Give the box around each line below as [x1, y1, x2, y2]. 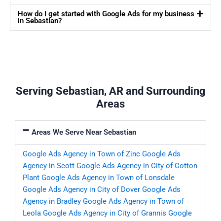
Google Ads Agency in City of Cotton [76, 161, 197, 171]
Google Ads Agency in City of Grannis [43, 209, 166, 218]
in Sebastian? [18, 16, 62, 26]
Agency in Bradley [23, 197, 81, 206]
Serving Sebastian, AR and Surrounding [15, 85, 206, 98]
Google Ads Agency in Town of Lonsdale [41, 173, 175, 183]
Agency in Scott [23, 161, 74, 171]
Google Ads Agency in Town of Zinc [23, 149, 140, 159]
